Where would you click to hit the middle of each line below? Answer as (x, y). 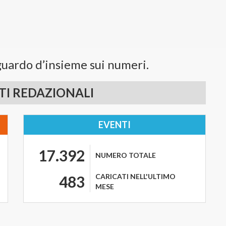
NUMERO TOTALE (126, 155)
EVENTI (115, 125)
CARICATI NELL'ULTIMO (135, 176)
